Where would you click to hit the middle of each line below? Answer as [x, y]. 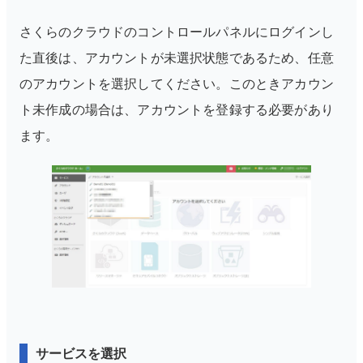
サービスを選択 [81, 353]
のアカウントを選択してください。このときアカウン [177, 83]
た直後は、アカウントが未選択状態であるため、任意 [177, 58]
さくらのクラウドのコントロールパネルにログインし [177, 32]
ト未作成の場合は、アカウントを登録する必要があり [177, 109]
